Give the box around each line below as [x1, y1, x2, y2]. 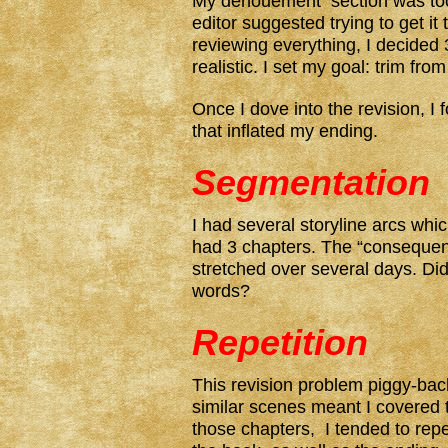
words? [192, 281, 250, 301]
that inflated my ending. [192, 121, 378, 141]
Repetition [192, 322, 368, 363]
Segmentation [192, 162, 430, 203]
